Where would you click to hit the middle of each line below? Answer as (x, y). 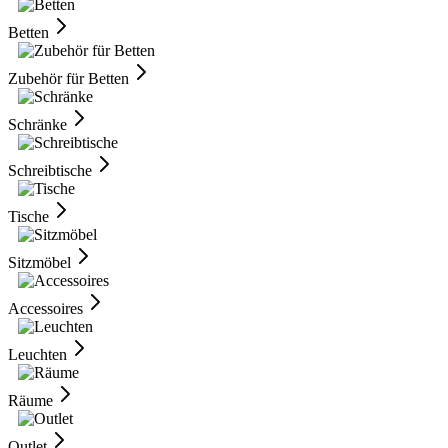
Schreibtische (50, 170)
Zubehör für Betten (68, 78)
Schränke (37, 124)
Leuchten (37, 354)
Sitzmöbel (39, 262)
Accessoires (45, 308)
